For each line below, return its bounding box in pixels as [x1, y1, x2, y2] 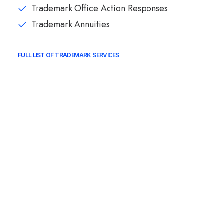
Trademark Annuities [31, 18, 110, 31]
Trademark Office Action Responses [31, 2, 168, 15]
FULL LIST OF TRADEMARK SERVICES [18, 51, 119, 59]
